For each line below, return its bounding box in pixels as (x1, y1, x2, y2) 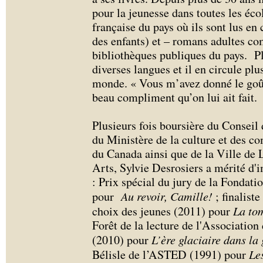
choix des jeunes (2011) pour (92, 203, 233, 219)
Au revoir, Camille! (121, 188, 213, 204)
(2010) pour (92, 232, 151, 248)
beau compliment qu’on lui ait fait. (92, 89, 261, 105)
